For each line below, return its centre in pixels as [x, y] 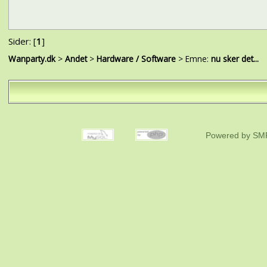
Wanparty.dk [32, 58]
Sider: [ [22, 41]
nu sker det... [235, 58]
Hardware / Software [136, 58]
